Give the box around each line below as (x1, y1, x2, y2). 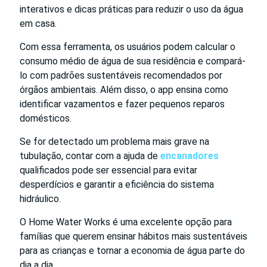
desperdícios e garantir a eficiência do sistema (20, 178, 214, 190)
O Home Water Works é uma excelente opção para (20, 216, 232, 228)
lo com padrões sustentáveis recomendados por (20, 69, 222, 81)
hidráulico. (20, 193, 61, 204)
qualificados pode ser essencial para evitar (20, 164, 197, 176)
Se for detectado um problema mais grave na (20, 135, 209, 147)
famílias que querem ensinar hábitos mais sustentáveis (20, 230, 247, 242)
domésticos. (20, 112, 72, 124)
